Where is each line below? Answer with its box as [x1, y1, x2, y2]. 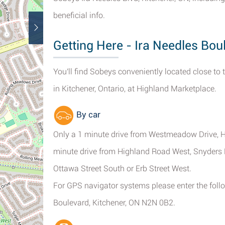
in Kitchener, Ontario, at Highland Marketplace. [53, 84, 216, 93]
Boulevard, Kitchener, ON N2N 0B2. [53, 198, 175, 207]
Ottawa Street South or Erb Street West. [53, 164, 191, 173]
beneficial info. [53, 11, 105, 20]
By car [74, 109, 100, 120]
